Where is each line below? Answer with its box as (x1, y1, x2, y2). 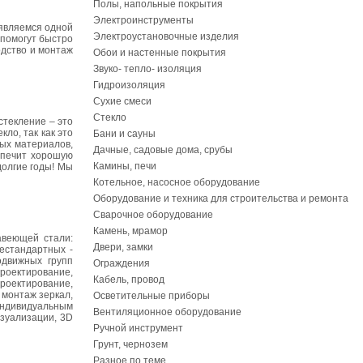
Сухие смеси (93, 96, 152, 107)
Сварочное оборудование (93, 209, 213, 220)
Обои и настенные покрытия (93, 47, 226, 58)
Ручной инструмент (93, 322, 183, 334)
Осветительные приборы (93, 290, 210, 301)
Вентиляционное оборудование (93, 306, 241, 318)
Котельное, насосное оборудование (93, 177, 260, 188)
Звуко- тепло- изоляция (93, 63, 202, 75)
